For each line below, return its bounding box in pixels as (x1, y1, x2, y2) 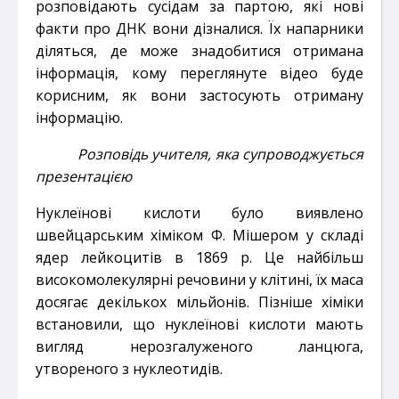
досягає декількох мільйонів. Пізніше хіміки (36, 291, 363, 312)
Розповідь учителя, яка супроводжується (77, 143, 364, 164)
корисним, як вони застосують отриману (36, 85, 363, 105)
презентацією (36, 166, 132, 186)
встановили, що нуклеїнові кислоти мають (36, 313, 363, 334)
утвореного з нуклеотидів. (36, 358, 223, 379)
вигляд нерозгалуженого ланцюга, (36, 336, 363, 356)
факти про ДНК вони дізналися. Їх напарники (36, 18, 363, 38)
